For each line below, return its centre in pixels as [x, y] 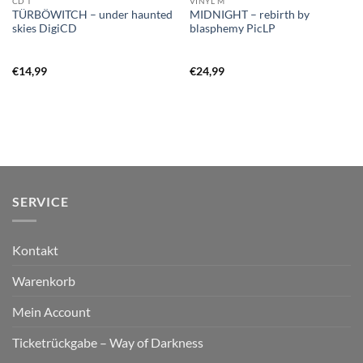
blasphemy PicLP [232, 29]
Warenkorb [44, 281]
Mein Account [51, 312]
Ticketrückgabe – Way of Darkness [108, 343]
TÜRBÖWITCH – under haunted [92, 15]
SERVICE [41, 201]
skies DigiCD [44, 29]
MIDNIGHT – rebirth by [249, 15]
